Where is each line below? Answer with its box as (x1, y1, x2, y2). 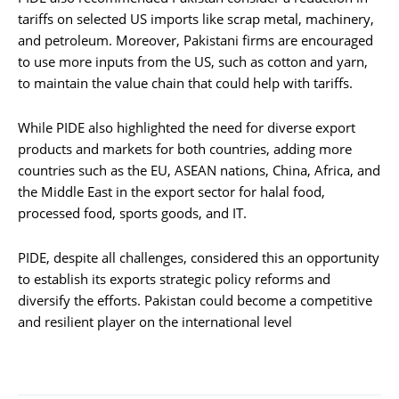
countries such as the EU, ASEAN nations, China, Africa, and (18, 161, 380, 180)
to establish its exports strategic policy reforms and (18, 270, 330, 289)
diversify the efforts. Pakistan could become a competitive (18, 291, 372, 310)
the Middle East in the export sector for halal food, (18, 183, 325, 201)
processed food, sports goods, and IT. (18, 204, 247, 223)
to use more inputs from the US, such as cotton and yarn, (18, 53, 368, 71)
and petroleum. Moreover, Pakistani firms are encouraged (18, 31, 373, 50)
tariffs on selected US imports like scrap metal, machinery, (18, 10, 374, 28)
